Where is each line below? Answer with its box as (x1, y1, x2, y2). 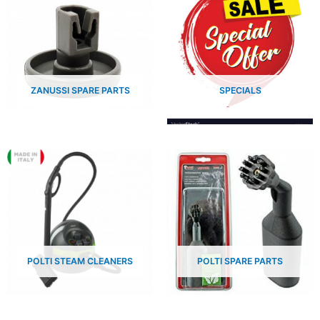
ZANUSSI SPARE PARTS (30, 85, 130, 96)
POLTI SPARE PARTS (197, 256, 283, 267)
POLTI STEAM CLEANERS (27, 256, 133, 267)
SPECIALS (219, 85, 261, 96)
